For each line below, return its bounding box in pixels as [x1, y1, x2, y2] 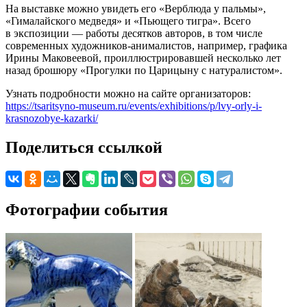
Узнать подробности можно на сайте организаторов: [5, 87, 251, 99]
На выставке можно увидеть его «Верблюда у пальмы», [5, 2, 266, 14]
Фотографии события [5, 200, 168, 219]
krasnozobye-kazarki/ [5, 112, 98, 124]
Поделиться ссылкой [5, 138, 162, 156]
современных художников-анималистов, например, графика [5, 39, 287, 51]
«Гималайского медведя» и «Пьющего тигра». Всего [5, 14, 251, 27]
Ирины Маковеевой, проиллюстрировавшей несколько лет [5, 51, 281, 64]
